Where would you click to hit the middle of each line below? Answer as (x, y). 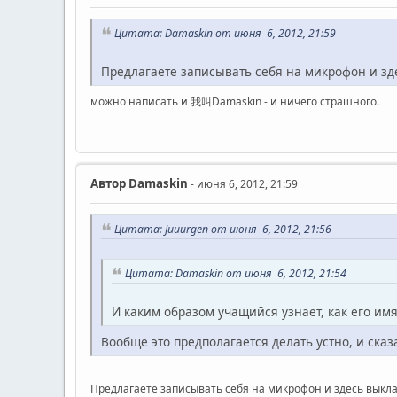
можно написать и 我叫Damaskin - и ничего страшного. (235, 101)
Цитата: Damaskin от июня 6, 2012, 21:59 (225, 33)
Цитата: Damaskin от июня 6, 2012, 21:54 (236, 273)
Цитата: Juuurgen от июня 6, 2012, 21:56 (223, 229)
